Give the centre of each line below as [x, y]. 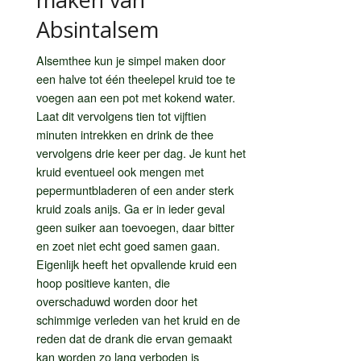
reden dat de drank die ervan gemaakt [134, 338]
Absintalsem [98, 29]
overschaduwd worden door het [117, 301]
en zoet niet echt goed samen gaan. [128, 245]
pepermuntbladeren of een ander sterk [135, 189]
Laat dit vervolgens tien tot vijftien [121, 115]
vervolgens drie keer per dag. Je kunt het [141, 152]
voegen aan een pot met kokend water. [136, 97]
